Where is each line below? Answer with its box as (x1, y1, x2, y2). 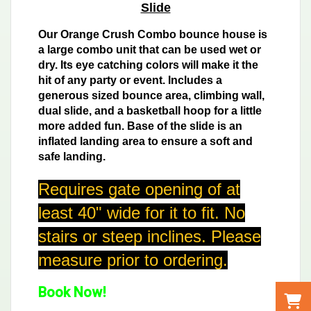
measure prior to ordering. (38, 250, 228, 269)
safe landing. (38, 150, 111, 162)
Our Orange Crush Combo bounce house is (38, 28, 267, 40)
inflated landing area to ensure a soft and (38, 135, 253, 147)
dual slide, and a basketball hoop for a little (38, 104, 262, 117)
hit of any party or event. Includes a (38, 74, 222, 86)
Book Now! (38, 283, 106, 301)
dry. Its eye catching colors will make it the (38, 58, 258, 71)
